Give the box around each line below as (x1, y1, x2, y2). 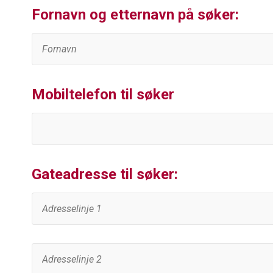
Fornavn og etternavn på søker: (32, 6, 239, 24)
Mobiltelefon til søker (32, 86, 174, 104)
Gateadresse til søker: (32, 166, 178, 183)
